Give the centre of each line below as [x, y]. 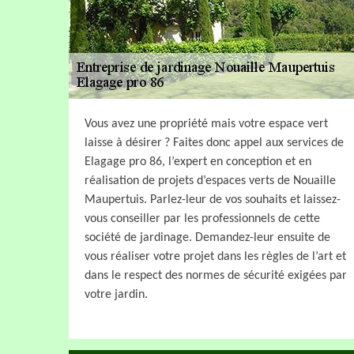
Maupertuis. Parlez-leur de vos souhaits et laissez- [213, 200]
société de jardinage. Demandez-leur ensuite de [207, 237]
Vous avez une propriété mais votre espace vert [206, 124]
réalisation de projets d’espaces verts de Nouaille [210, 181]
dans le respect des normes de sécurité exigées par [216, 275]
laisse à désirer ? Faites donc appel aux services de [214, 143]
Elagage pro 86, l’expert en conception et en [198, 162]
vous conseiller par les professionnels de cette [202, 218]
